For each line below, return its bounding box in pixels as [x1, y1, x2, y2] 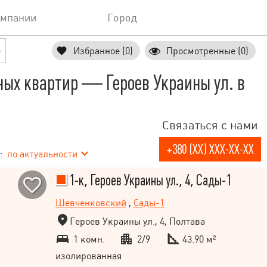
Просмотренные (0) [166, 45, 249, 57]
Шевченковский [55, 197, 126, 209]
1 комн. [70, 233, 105, 245]
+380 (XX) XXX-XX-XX [166, 142, 254, 157]
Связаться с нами [162, 118, 258, 132]
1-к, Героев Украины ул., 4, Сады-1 [67, 172, 232, 189]
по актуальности [7, 148, 77, 160]
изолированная [55, 250, 122, 262]
